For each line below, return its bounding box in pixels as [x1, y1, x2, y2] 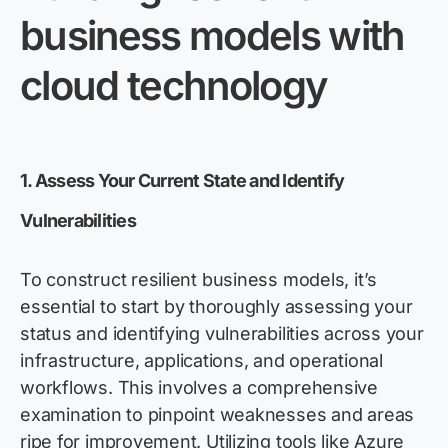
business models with [20, 11, 405, 61]
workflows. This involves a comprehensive [20, 377, 378, 399]
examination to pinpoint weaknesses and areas [20, 404, 415, 426]
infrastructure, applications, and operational [20, 350, 383, 372]
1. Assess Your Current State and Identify [20, 170, 345, 192]
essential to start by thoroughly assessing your [20, 296, 413, 318]
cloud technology [20, 61, 328, 111]
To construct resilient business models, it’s [20, 269, 378, 291]
